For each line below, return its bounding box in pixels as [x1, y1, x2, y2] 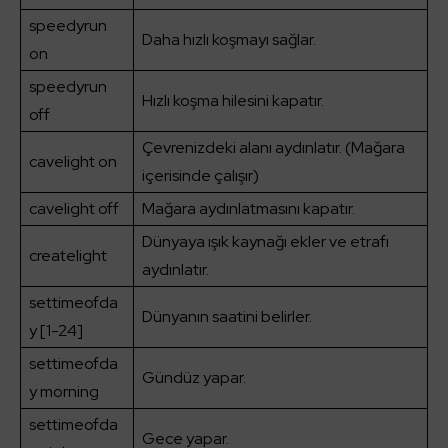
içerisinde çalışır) [142, 165, 259, 187]
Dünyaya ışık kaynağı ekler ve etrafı [142, 231, 389, 253]
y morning [29, 381, 99, 403]
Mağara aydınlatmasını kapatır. [142, 198, 355, 220]
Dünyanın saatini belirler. [142, 306, 312, 328]
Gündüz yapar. [142, 367, 246, 389]
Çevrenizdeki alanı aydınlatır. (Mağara [142, 137, 405, 159]
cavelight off [29, 198, 119, 220]
